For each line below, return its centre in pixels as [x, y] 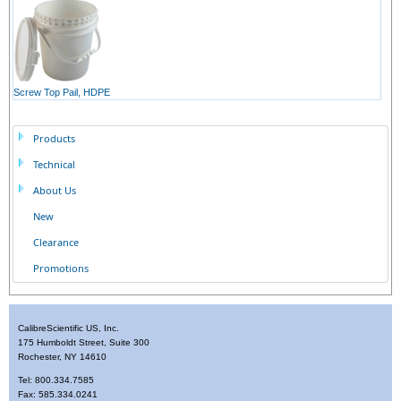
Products [54, 139]
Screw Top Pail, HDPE [62, 93]
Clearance [56, 243]
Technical [54, 165]
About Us [55, 191]
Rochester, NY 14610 [62, 357]
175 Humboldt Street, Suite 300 [84, 343]
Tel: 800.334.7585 [56, 380]
